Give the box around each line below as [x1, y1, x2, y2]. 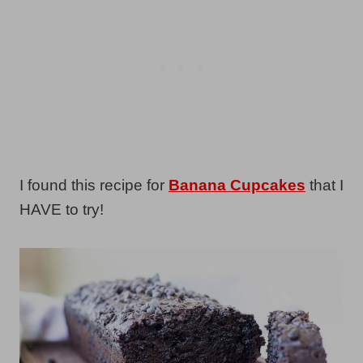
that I [305, 176, 344, 194]
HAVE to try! [19, 200, 104, 218]
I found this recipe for [19, 176, 169, 194]
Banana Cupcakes [169, 176, 305, 194]
